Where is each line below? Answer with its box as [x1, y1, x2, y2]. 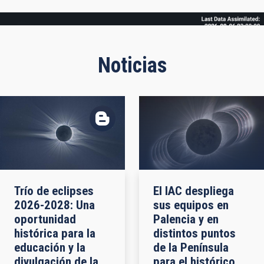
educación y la [14, 240, 85, 255]
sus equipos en [153, 197, 229, 212]
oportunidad [14, 212, 76, 226]
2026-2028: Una [14, 197, 95, 212]
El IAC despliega [153, 183, 234, 198]
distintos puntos [153, 226, 236, 240]
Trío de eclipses [14, 183, 94, 198]
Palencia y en [153, 212, 219, 226]
